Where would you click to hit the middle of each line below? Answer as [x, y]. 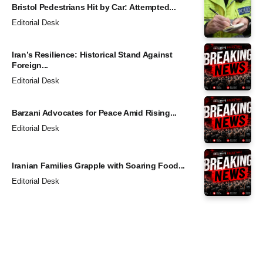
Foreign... [30, 65]
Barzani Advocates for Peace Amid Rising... [95, 112]
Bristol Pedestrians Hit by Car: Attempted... [94, 7]
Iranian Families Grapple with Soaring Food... [99, 165]
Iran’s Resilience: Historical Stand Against [92, 54]
